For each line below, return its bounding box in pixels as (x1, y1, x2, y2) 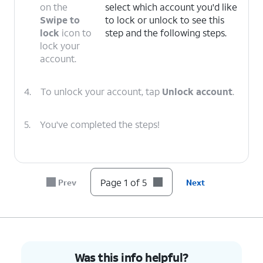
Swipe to (40, 14, 80, 26)
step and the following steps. (105, 26, 227, 39)
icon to (59, 26, 92, 39)
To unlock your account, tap (41, 85, 162, 97)
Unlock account (162, 85, 232, 97)
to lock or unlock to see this (105, 14, 225, 26)
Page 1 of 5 (100, 176, 147, 188)
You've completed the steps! (40, 118, 160, 130)
